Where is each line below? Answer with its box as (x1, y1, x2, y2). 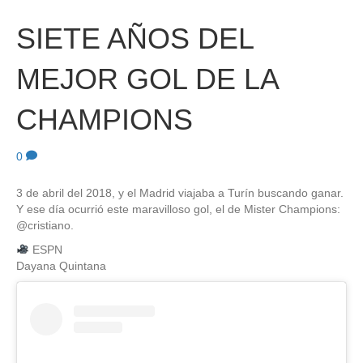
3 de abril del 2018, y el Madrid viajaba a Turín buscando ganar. (16, 186, 344, 199)
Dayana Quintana (16, 258, 106, 272)
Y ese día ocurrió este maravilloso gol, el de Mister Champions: (16, 202, 340, 216)
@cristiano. (16, 218, 74, 232)
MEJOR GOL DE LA (16, 62, 278, 96)
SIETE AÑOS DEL (16, 21, 254, 55)
